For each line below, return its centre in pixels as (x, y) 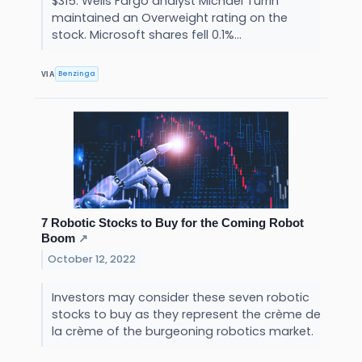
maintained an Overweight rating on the (169, 18)
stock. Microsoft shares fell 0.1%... (148, 35)
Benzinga (77, 74)
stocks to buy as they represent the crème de (186, 314)
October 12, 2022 (92, 259)
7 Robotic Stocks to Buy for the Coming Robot (173, 222)
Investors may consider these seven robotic (180, 297)
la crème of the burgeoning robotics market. (184, 331)
